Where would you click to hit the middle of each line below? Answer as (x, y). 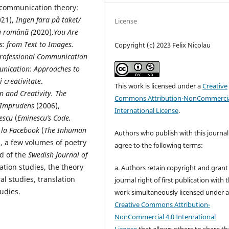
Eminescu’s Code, (44, 118)
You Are (66, 32)
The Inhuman (65, 130)
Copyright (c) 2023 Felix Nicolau (163, 45)
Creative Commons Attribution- (163, 204)
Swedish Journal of (58, 155)
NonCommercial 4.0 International (165, 216)
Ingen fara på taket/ (48, 20)
